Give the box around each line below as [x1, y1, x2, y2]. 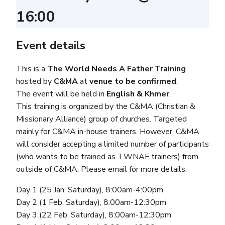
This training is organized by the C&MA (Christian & [16, 100, 195, 112]
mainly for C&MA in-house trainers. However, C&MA [16, 126, 199, 137]
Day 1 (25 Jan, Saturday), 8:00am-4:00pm [16, 184, 163, 195]
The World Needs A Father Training [47, 63, 186, 74]
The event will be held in [16, 88, 106, 99]
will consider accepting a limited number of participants [16, 138, 209, 150]
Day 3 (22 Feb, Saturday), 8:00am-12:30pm [16, 209, 171, 220]
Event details [16, 38, 85, 53]
